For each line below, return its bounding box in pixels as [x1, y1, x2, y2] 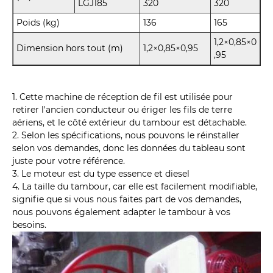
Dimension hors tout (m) [16, 43, 123, 54]
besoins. [12, 219, 46, 231]
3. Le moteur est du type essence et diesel [12, 168, 190, 180]
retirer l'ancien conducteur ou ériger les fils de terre [12, 104, 232, 116]
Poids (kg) [16, 17, 60, 29]
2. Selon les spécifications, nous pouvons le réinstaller [12, 130, 239, 141]
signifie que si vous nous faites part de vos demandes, [12, 194, 241, 205]
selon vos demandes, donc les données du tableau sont [12, 143, 246, 154]
